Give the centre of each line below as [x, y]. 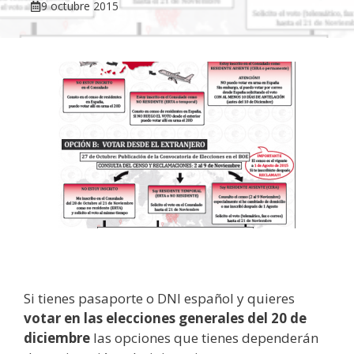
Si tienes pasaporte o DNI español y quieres [159, 298]
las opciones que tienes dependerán [204, 338]
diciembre [57, 338]
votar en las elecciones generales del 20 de [165, 318]
